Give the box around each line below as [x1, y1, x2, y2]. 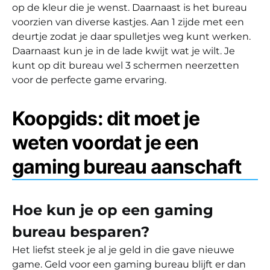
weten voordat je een [12, 130, 198, 154]
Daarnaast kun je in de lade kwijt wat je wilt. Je [12, 45, 235, 57]
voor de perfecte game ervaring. [12, 74, 166, 86]
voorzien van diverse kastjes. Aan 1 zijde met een [12, 16, 244, 28]
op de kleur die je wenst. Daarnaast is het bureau [12, 1, 247, 13]
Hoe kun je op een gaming [12, 201, 213, 219]
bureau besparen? [12, 222, 149, 240]
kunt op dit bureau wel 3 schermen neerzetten [12, 59, 239, 71]
